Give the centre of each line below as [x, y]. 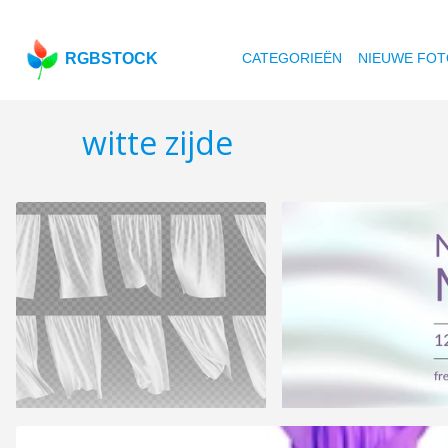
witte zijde [157, 143]
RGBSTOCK [112, 58]
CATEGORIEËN [292, 58]
